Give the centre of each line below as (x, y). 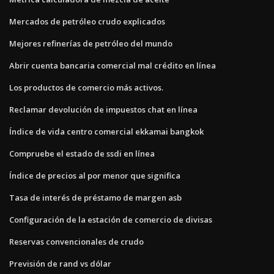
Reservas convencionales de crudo (76, 241)
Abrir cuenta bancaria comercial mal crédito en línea (113, 65)
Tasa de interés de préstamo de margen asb (95, 197)
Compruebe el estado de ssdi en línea (82, 153)
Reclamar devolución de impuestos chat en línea (103, 109)
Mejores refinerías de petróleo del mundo (91, 43)
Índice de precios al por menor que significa (95, 175)
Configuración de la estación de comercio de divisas (111, 219)
